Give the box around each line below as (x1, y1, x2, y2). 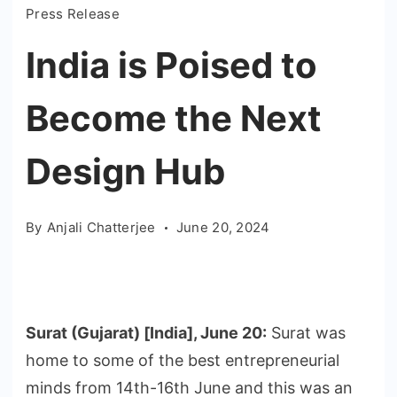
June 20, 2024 (175, 219, 270, 237)
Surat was (267, 323, 346, 343)
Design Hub (26, 150, 225, 194)
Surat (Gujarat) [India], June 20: (26, 323, 267, 343)
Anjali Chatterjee (46, 219, 156, 237)
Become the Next (26, 97, 322, 141)
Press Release (26, 5, 120, 23)
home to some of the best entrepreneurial (26, 351, 339, 370)
